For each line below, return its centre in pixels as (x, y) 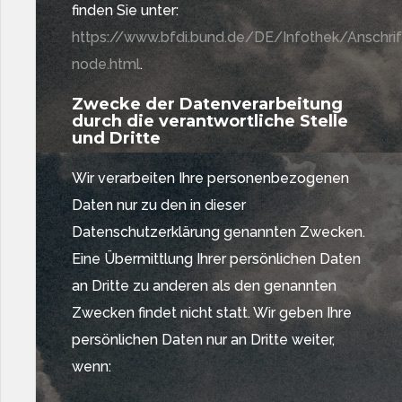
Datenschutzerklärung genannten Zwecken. (218, 232)
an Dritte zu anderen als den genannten (204, 286)
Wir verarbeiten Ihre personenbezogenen (210, 178)
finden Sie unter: (125, 10)
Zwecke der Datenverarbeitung (207, 104)
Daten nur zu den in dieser (159, 205)
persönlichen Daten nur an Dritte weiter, (203, 340)
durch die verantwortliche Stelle (210, 121)
